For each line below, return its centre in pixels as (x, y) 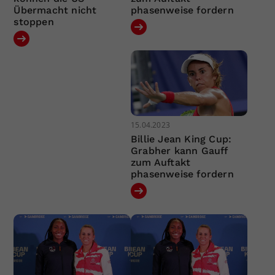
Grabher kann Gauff (179, 151)
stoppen (34, 21)
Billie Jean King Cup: (181, 139)
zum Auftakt (161, 163)
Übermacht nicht (55, 10)
